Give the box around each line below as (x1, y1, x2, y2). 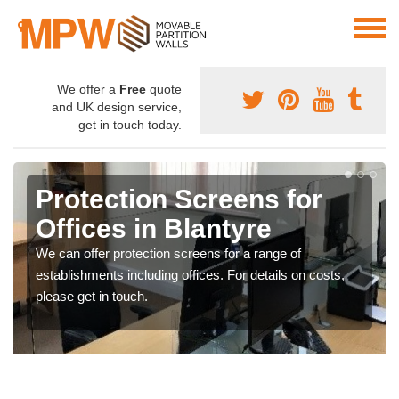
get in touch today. (78, 118, 182, 133)
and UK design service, (52, 100, 182, 115)
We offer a (57, 82, 119, 97)
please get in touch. (36, 289, 148, 305)
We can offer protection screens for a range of (36, 246, 301, 262)
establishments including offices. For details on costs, (36, 267, 345, 283)
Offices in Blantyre (36, 214, 272, 244)
